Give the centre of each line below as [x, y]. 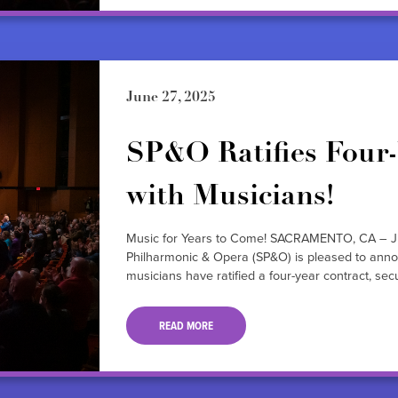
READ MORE [186, 325]
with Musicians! [230, 198]
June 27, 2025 [171, 98]
